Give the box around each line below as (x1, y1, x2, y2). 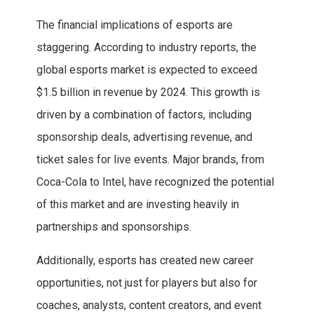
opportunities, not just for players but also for (36, 276, 257, 290)
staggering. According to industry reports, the (36, 41, 257, 55)
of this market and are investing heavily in (36, 198, 239, 212)
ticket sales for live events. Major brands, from (36, 153, 264, 167)
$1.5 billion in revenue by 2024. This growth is (36, 86, 260, 100)
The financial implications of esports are (36, 18, 233, 32)
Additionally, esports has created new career (36, 254, 254, 268)
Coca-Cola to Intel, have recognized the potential (36, 175, 274, 189)
